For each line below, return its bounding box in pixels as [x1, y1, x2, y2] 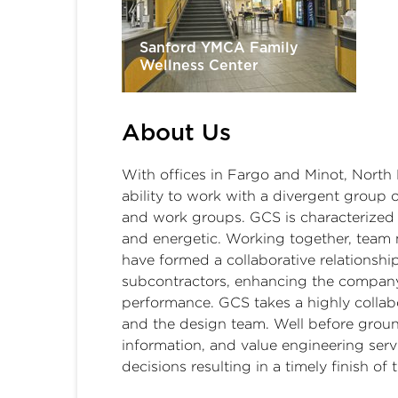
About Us [122, 121, 231, 145]
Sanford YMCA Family [139, 40, 298, 55]
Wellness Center [139, 58, 259, 73]
